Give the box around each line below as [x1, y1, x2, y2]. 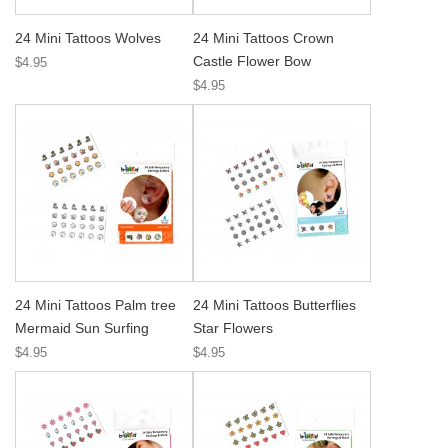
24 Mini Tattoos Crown [193, 30, 334, 46]
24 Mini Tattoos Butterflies [193, 297, 356, 313]
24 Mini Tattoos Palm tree [15, 297, 176, 313]
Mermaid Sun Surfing [15, 320, 149, 336]
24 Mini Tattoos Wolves [15, 30, 161, 46]
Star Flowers [193, 320, 273, 336]
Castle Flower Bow [193, 53, 311, 69]
